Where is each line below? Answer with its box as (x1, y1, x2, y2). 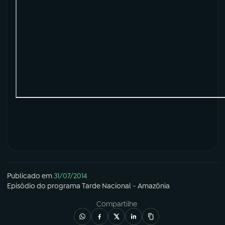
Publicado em (7, 171, 52, 180)
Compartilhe (96, 199, 137, 208)
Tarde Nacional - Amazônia (82, 181, 170, 190)
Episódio (7, 181, 35, 190)
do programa (35, 181, 82, 190)
